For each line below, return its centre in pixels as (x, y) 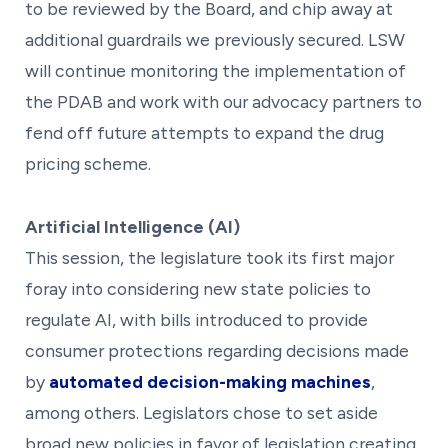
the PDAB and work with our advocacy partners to (223, 101)
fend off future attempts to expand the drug (204, 132)
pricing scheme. (88, 163)
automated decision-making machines (210, 381)
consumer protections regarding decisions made (217, 350)
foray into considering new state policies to (198, 288)
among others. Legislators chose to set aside (201, 412)
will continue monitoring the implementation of (215, 70)
